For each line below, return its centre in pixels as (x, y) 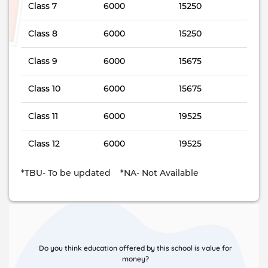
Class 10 (44, 89)
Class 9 (43, 61)
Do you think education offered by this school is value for (135, 248)
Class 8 (43, 33)
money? (135, 259)
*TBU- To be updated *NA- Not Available (110, 173)
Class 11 (43, 116)
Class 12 (44, 144)
